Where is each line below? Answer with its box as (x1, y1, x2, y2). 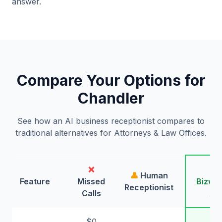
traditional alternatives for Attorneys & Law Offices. (15, 128, 207, 138)
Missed (77, 176, 105, 186)
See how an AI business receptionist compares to (17, 116, 205, 126)
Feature (20, 176, 50, 186)
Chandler (77, 89, 145, 107)
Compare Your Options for (16, 71, 206, 89)
